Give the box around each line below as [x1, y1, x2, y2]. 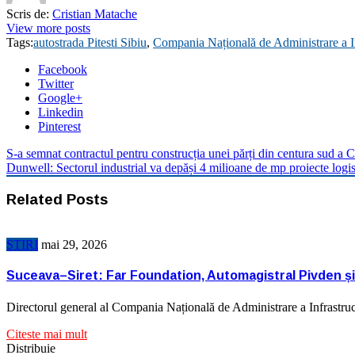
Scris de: [6, 6, 49, 21]
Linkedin [38, 105, 83, 119]
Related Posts [6, 191, 108, 208]
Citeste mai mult [6, 326, 87, 341]
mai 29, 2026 [41, 238, 107, 252]
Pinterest [38, 119, 81, 133]
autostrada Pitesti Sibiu [33, 35, 147, 49]
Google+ [38, 90, 82, 105]
